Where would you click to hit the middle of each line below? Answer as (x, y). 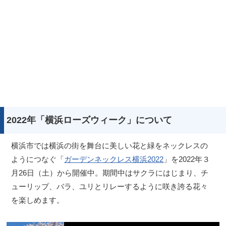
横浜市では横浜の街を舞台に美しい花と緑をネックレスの (110, 145)
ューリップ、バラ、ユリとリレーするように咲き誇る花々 (110, 186)
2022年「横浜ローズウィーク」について (89, 120)
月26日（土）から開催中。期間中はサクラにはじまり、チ (110, 173)
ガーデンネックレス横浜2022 (114, 159)
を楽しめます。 (38, 200)
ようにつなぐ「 (38, 159)
